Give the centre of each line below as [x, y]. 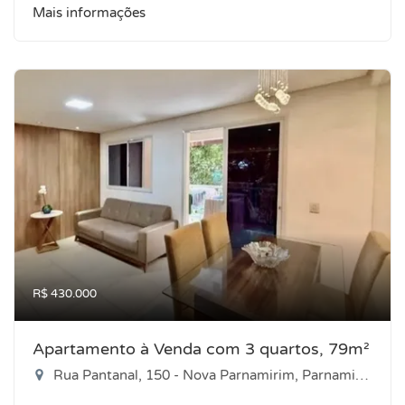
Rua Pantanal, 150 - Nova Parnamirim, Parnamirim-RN [202, 375]
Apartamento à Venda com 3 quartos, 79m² [201, 349]
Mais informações [89, 13]
